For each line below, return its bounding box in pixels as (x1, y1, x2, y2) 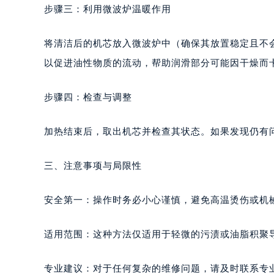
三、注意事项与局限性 (44, 160, 142, 171)
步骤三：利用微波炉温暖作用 (44, 4, 171, 14)
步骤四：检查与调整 (44, 92, 132, 102)
